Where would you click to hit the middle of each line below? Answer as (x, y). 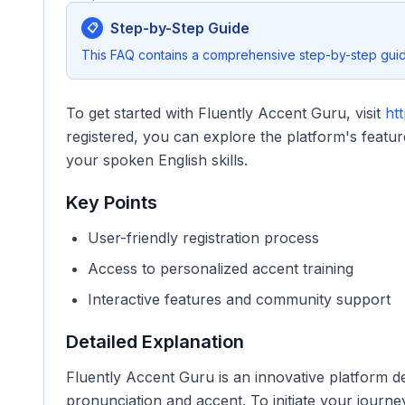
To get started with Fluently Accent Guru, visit (226, 113)
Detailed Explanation (155, 342)
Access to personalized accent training (221, 268)
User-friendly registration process (203, 238)
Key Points (112, 202)
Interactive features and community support (239, 299)
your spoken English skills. (157, 160)
